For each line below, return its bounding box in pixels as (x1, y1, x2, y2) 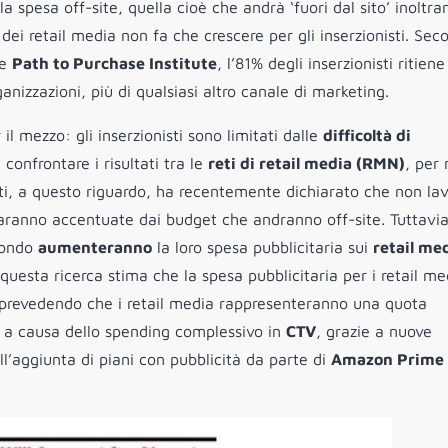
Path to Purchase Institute (12, 54, 217, 73)
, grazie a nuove (316, 322, 432, 341)
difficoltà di (323, 126, 411, 145)
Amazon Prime (331, 350, 444, 369)
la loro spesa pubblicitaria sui (152, 238, 373, 257)
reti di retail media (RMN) (208, 154, 405, 173)
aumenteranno (38, 238, 152, 257)
